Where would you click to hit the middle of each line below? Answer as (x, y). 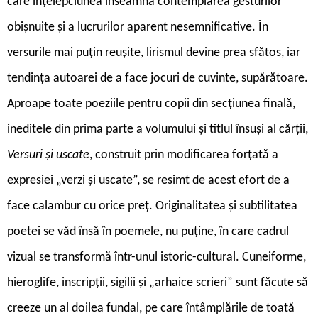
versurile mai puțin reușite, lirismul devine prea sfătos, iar (154, 53)
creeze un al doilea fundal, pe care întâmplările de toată (151, 308)
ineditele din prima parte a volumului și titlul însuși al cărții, (158, 129)
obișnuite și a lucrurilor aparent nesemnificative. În (138, 27)
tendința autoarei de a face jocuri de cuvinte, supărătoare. (158, 78)
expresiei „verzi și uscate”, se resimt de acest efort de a (148, 180)
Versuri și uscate (48, 155)
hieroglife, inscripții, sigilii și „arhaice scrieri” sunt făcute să (158, 283)
